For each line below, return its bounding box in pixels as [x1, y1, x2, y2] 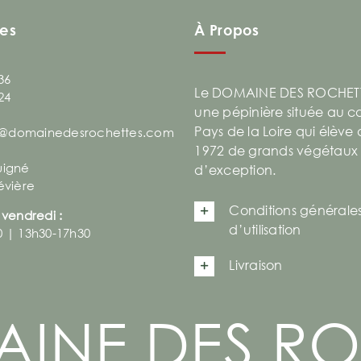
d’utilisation [229, 221, 301, 238]
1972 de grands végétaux [194, 142, 359, 159]
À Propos [194, 20, 259, 39]
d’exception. [194, 161, 276, 178]
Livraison [229, 256, 283, 273]
